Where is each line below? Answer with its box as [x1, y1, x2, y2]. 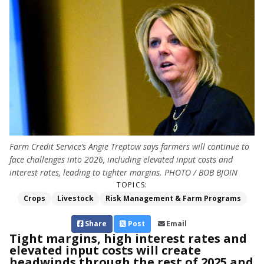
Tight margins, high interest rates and [9, 230, 247, 247]
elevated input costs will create [9, 242, 201, 259]
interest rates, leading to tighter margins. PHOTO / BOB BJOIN [9, 167, 237, 179]
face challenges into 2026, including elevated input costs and [9, 154, 233, 166]
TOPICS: [116, 180, 148, 190]
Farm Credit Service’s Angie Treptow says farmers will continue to [9, 141, 249, 153]
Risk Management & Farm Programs [105, 193, 241, 204]
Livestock [57, 193, 94, 204]
